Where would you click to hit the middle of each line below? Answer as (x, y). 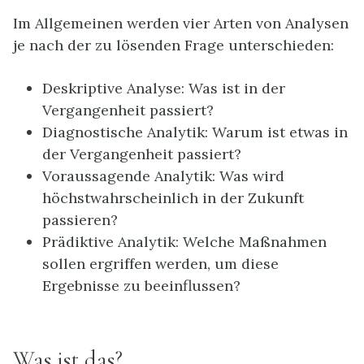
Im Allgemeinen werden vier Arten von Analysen (181, 23)
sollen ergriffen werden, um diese (160, 263)
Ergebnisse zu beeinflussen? (141, 285)
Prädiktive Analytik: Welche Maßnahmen (184, 241)
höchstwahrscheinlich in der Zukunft (173, 197)
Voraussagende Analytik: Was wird (163, 175)
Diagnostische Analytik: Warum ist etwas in (195, 132)
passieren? (80, 219)
